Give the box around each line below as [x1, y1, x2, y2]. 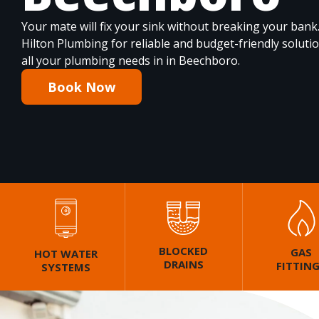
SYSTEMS [41, 260, 90, 275]
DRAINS [163, 257, 204, 272]
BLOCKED [159, 244, 209, 258]
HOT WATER [33, 246, 98, 261]
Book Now [48, 78, 115, 95]
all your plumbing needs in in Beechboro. [21, 52, 240, 68]
